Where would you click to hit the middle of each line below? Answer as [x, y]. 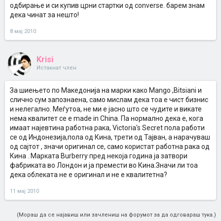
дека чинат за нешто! [44, 15]
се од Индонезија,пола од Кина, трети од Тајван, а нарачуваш [110, 137]
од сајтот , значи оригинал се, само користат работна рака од [110, 147]
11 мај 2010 [24, 191]
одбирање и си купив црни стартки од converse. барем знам [107, 5]
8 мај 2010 [23, 31]
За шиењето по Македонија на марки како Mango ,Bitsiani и [106, 90]
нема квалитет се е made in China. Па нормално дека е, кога [107, 118]
